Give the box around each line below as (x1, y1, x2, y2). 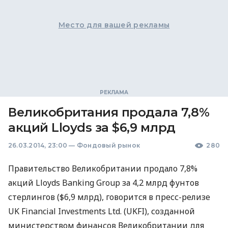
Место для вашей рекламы (58, 20, 170, 30)
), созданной (145, 206, 195, 217)
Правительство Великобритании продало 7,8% (8, 163, 197, 174)
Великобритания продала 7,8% (8, 105, 210, 120)
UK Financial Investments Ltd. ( (8, 206, 126, 217)
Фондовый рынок (76, 141, 140, 149)
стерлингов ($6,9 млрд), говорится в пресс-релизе (8, 191, 210, 203)
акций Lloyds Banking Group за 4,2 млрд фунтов (8, 177, 199, 188)
